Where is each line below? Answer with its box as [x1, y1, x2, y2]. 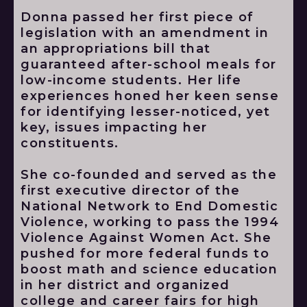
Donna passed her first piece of [21, 10, 254, 25]
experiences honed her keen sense [21, 88, 279, 103]
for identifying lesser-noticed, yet [21, 104, 271, 119]
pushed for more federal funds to [21, 246, 269, 261]
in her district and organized [21, 278, 230, 293]
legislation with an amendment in [21, 25, 269, 40]
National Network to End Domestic [21, 199, 278, 214]
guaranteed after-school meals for [21, 57, 277, 72]
